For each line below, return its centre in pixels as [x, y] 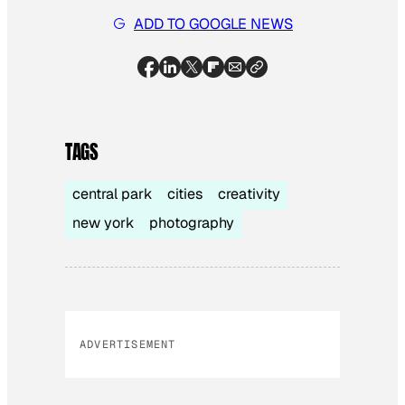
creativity [249, 194]
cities [185, 194]
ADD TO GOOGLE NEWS [213, 24]
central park [113, 194]
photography [192, 223]
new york [104, 223]
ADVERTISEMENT [128, 345]
